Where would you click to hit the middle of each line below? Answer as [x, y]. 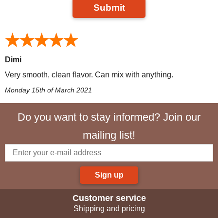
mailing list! [109, 135]
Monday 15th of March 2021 [48, 90]
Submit [109, 7]
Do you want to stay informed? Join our [109, 117]
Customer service [109, 198]
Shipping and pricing [109, 208]
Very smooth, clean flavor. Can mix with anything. [89, 74]
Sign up [109, 175]
